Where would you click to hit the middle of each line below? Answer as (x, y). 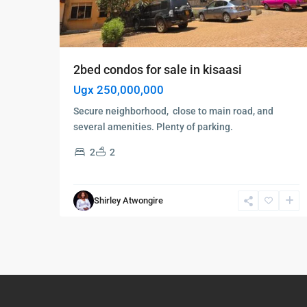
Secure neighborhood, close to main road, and (173, 111)
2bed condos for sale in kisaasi (158, 69)
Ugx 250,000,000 (119, 89)
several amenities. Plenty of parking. (153, 126)
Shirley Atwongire (128, 201)
